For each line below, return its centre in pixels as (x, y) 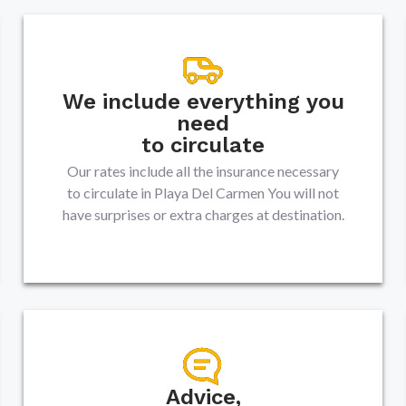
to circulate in (111, 193)
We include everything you (203, 101)
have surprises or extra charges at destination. (203, 214)
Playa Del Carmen (209, 193)
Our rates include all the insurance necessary (203, 171)
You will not (303, 193)
